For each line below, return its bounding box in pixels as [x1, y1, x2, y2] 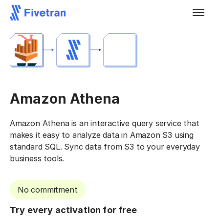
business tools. [10, 153, 65, 163]
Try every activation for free [10, 205, 137, 215]
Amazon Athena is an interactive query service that [10, 118, 199, 128]
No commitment [18, 185, 78, 195]
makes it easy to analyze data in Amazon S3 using [10, 130, 194, 140]
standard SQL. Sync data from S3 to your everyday [10, 142, 200, 152]
